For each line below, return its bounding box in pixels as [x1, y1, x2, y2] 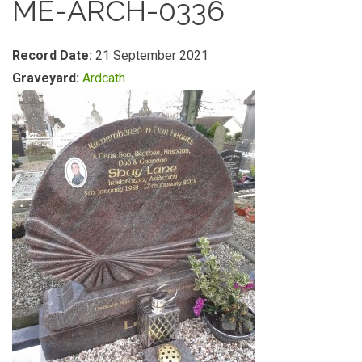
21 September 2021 [95, 48, 208, 63]
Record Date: [12, 48, 95, 63]
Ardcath [82, 70, 125, 86]
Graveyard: [12, 70, 82, 86]
